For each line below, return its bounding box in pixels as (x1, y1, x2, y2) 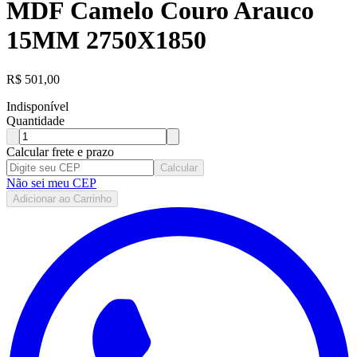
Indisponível (6, 99, 69, 113)
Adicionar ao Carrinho (13, 192, 112, 205)
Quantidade (6, 113, 65, 127)
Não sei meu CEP (6, 175, 96, 190)
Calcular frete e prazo (6, 144, 114, 159)
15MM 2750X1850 (6, 25, 206, 55)
